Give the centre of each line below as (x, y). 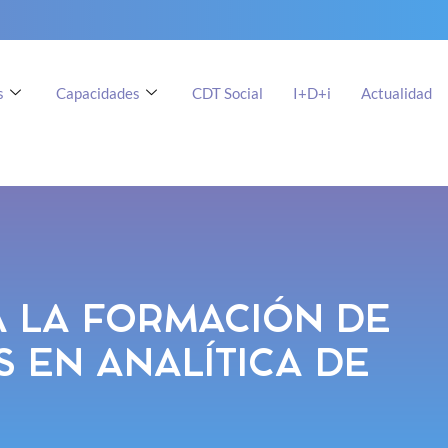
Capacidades (97, 92)
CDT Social (227, 92)
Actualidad (396, 92)
